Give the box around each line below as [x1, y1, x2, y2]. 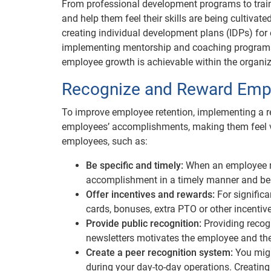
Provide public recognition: [86, 218, 204, 229]
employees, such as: [62, 135, 148, 147]
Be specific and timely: [86, 160, 186, 171]
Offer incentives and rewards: [86, 189, 217, 200]
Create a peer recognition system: [86, 247, 235, 258]
